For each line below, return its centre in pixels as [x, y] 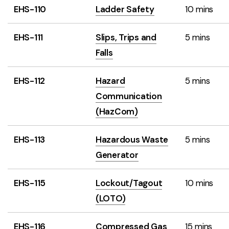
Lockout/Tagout [129, 183]
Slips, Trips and [126, 37]
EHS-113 [30, 140]
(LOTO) [111, 198]
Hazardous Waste [132, 140]
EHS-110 [30, 9]
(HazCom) [117, 111]
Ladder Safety [125, 9]
